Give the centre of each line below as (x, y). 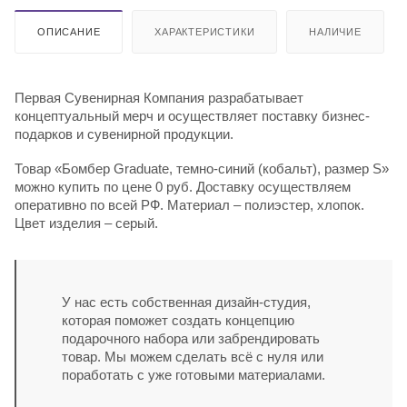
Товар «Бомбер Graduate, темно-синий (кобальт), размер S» (202, 168)
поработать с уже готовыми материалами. (194, 374)
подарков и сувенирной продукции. (124, 134)
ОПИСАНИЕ (69, 31)
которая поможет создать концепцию (178, 320)
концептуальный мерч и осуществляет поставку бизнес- (192, 115)
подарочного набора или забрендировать (191, 338)
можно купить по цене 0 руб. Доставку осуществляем (183, 186)
